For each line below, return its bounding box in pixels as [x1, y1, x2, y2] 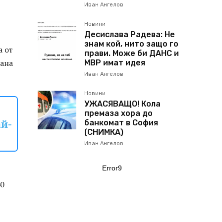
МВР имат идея [84, 58, 145, 67]
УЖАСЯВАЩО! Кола [84, 99, 161, 109]
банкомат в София [84, 118, 158, 127]
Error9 [102, 164, 122, 172]
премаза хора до [84, 109, 153, 118]
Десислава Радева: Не [84, 30, 175, 39]
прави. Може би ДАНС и [84, 49, 179, 58]
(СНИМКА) [84, 127, 123, 137]
